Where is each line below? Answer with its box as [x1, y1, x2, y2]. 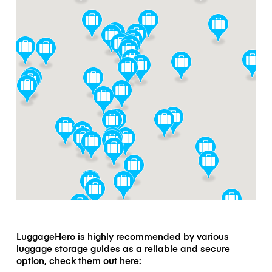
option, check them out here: [16, 254, 141, 267]
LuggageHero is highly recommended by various [16, 229, 229, 242]
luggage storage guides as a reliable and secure [16, 242, 230, 254]
